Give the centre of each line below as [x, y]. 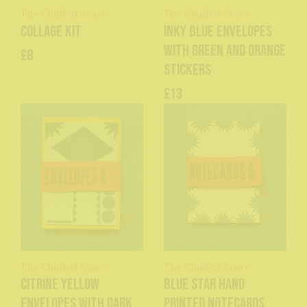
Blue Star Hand [204, 285]
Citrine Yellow [60, 285]
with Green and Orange [225, 51]
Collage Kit [51, 32]
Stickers [187, 70]
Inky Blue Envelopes [218, 32]
